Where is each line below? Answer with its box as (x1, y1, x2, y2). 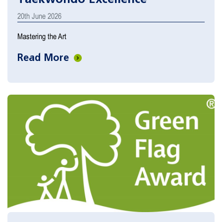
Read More (17, 52, 72, 63)
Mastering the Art (17, 32, 66, 41)
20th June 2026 (17, 11, 61, 21)
